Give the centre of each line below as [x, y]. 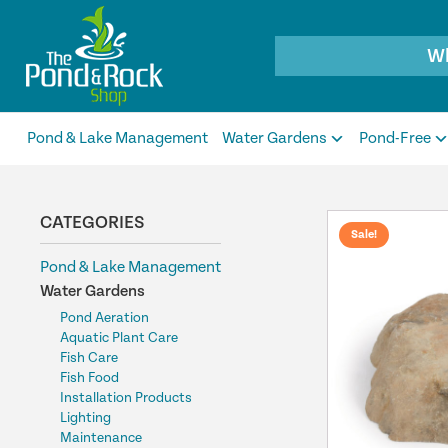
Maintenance [101, 438]
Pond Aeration [104, 318]
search [295, 71]
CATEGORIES [92, 222]
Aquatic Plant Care [119, 338]
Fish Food [89, 378]
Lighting [85, 418]
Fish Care [89, 358]
